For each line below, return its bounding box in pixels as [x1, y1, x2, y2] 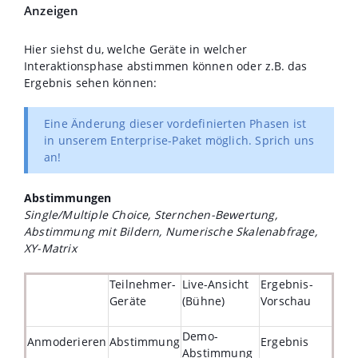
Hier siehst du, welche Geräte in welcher [24, 42, 247, 58]
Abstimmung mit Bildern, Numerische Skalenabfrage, [24, 224, 317, 240]
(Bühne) [182, 293, 225, 309]
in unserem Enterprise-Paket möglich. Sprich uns [44, 133, 315, 149]
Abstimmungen [24, 190, 112, 206]
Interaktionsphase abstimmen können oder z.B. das [24, 58, 308, 74]
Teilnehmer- [109, 276, 177, 292]
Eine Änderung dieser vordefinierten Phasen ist [44, 116, 307, 132]
